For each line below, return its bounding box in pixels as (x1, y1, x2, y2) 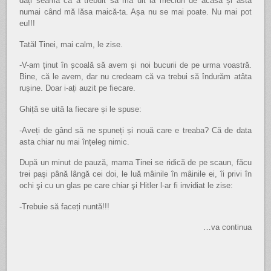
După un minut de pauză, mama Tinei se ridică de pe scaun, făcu (19, 158, 252, 168)
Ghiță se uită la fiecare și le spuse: (19, 105, 142, 114)
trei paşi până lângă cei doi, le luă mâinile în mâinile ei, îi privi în (19, 169, 252, 179)
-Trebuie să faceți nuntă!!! (19, 201, 110, 211)
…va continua (203, 223, 252, 232)
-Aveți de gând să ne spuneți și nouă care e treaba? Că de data (19, 125, 252, 135)
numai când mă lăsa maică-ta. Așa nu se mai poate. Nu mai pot (19, 7, 252, 17)
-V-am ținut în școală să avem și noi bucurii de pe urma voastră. (19, 60, 252, 70)
